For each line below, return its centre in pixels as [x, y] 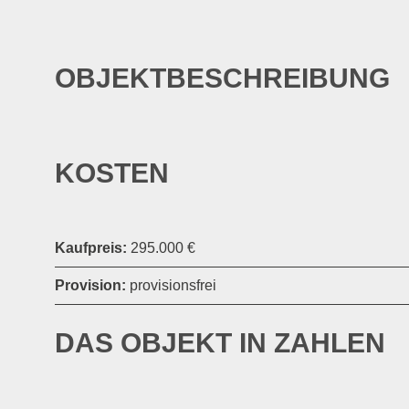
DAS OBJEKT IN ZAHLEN [220, 342]
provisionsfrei [171, 285]
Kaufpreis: [91, 247]
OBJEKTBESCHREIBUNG [222, 78]
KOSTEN [112, 173]
